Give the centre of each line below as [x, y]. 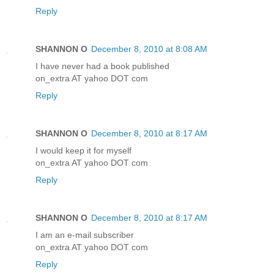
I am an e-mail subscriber [85, 235]
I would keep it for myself [83, 150]
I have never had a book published [102, 66]
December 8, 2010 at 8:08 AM [149, 49]
